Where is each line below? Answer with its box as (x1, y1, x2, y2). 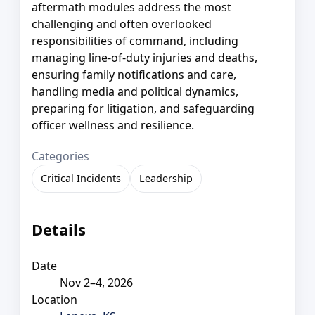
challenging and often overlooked (32, 15, 212, 32)
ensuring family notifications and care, (32, 66, 236, 82)
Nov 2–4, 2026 (60, 274, 133, 290)
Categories (32, 148, 89, 164)
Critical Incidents (41, 171, 121, 185)
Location (32, 291, 77, 307)
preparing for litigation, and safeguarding (32, 100, 255, 116)
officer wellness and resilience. (32, 117, 194, 133)
